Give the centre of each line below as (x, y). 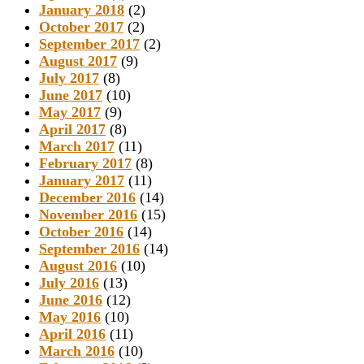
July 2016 (69, 283)
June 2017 (71, 95)
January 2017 (82, 181)
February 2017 (85, 164)
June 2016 (71, 300)
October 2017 (81, 27)
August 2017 (78, 61)
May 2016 (70, 317)
